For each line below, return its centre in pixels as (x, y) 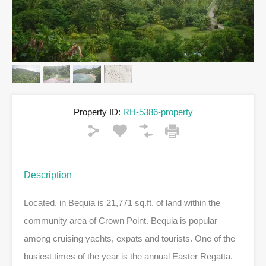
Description (48, 175)
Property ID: (97, 112)
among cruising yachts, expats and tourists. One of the (129, 238)
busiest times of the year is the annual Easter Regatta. (128, 256)
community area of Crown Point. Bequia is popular (121, 220)
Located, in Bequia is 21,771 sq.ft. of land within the (122, 202)
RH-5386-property (156, 112)
